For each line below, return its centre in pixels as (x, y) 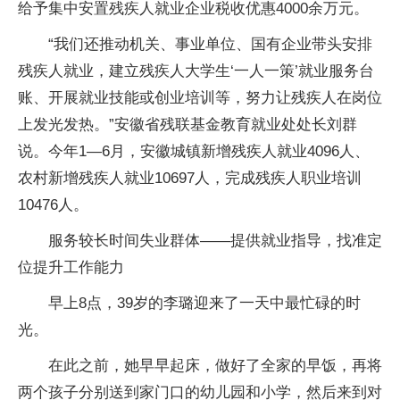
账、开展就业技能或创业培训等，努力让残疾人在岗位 (200, 98)
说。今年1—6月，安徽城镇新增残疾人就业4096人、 (194, 151)
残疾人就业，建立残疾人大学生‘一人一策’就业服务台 (196, 71)
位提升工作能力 (71, 267)
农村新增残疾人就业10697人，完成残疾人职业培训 (190, 178)
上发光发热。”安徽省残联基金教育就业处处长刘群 (187, 125)
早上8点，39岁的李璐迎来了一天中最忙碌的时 (204, 303)
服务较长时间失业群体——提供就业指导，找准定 (215, 241)
